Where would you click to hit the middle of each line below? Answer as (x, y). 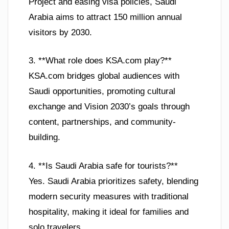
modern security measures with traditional (109, 196)
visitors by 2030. (60, 32)
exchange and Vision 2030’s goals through (109, 107)
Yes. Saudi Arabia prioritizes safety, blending (113, 181)
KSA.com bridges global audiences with (104, 76)
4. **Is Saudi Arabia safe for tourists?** (103, 166)
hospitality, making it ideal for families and (109, 212)
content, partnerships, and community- (102, 122)
